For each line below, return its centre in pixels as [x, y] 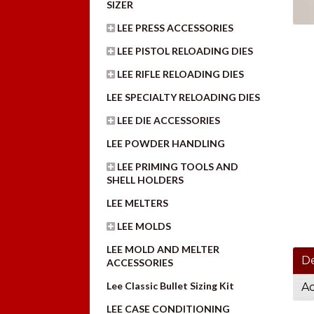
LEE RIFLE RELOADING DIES [181, 74]
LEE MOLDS [144, 226]
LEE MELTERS [138, 203]
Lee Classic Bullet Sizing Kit [171, 285]
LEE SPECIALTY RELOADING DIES [184, 97]
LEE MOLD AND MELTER [163, 249]
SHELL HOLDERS [145, 179]
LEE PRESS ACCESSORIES [176, 27]
